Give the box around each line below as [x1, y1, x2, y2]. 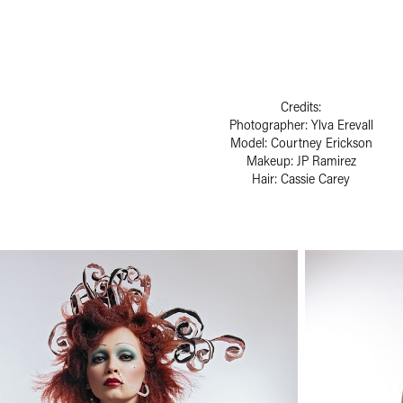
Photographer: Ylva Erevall [228, 115, 373, 133]
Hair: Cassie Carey [252, 169, 351, 187]
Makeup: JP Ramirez [246, 151, 356, 169]
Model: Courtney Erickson [229, 133, 372, 151]
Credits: [281, 97, 322, 115]
